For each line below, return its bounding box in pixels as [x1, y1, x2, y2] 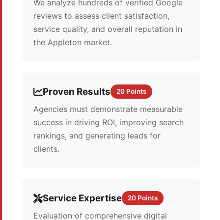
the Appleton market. [33, 37, 112, 47]
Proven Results [43, 86, 110, 97]
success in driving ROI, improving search [33, 117, 184, 127]
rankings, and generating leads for [33, 131, 161, 140]
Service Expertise [43, 192, 122, 204]
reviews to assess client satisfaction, [33, 11, 169, 21]
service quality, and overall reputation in [33, 24, 182, 34]
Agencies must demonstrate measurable [33, 104, 183, 114]
